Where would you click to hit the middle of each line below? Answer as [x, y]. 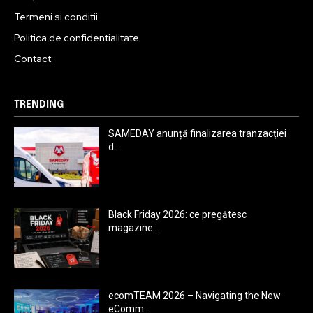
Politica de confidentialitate [77, 38]
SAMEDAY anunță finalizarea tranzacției [198, 134]
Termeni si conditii [56, 17]
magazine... [134, 228]
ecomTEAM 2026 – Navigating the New [195, 295]
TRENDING [39, 105]
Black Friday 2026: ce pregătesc [178, 215]
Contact [32, 59]
